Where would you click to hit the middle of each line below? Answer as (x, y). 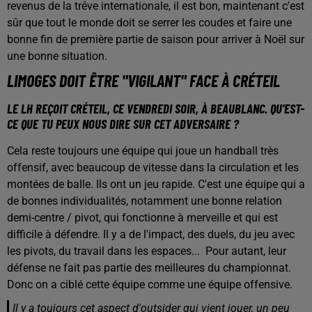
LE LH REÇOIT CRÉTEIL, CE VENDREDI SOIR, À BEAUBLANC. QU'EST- (156, 108)
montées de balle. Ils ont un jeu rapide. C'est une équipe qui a (156, 184)
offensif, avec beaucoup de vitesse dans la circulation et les (153, 167)
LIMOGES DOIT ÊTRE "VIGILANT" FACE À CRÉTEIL (143, 80)
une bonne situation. (58, 56)
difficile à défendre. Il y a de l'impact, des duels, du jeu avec (151, 234)
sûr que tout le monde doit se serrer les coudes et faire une (149, 22)
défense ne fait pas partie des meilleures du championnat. (149, 267)
